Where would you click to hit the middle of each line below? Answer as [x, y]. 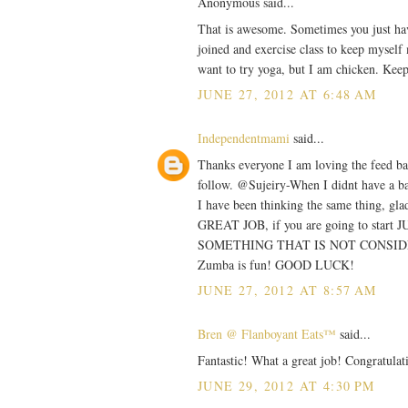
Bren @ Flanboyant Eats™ [267, 333]
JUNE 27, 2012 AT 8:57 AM [287, 290]
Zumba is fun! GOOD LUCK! [276, 264]
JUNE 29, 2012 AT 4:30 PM [286, 385]
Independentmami [244, 138]
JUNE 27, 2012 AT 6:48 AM [287, 94]
